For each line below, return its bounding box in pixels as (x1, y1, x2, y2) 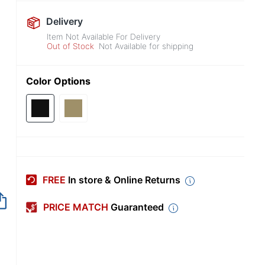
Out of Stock (47, 41, 95, 51)
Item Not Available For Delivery (47, 32, 161, 41)
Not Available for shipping (99, 41, 194, 51)
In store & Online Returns (68, 174, 180, 186)
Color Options (26, 75, 91, 87)
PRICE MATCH (43, 201, 111, 214)
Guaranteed (111, 201, 164, 214)
